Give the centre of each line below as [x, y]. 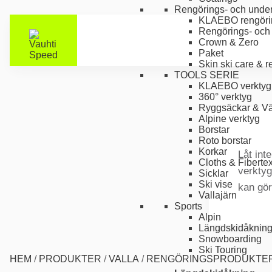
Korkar [213, 151]
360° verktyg [225, 97]
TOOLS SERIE [207, 75]
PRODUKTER [70, 259]
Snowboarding [230, 239]
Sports [188, 206]
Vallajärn [218, 195]
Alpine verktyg [229, 118]
